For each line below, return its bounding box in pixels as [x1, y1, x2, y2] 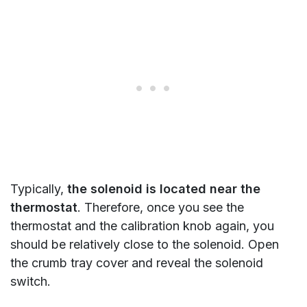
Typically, [10, 182, 67, 197]
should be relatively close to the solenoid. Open [10, 237, 279, 252]
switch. [10, 274, 54, 289]
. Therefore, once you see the [77, 200, 244, 215]
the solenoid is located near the [67, 182, 260, 197]
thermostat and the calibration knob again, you [10, 219, 274, 234]
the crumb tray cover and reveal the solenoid [10, 256, 263, 271]
